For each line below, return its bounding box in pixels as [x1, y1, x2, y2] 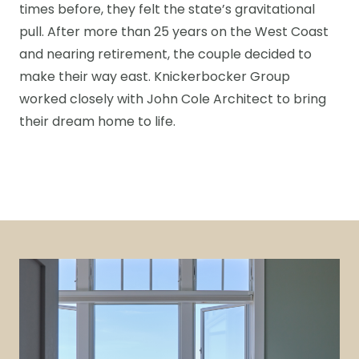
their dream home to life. [19, 116, 175, 129]
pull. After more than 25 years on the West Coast [19, 26, 329, 39]
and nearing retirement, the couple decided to [19, 49, 312, 62]
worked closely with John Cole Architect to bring [19, 94, 326, 107]
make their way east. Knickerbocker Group [19, 71, 290, 84]
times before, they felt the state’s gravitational [19, 4, 315, 17]
